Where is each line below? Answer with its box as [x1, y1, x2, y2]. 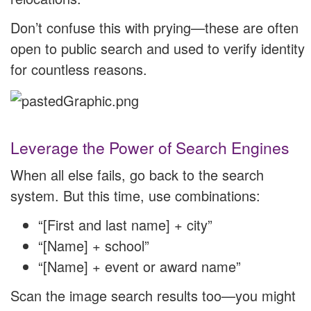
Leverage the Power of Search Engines [10, 135, 289, 159]
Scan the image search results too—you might [10, 285, 296, 305]
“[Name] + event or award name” [38, 255, 241, 276]
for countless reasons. [10, 58, 147, 79]
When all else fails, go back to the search [10, 164, 264, 185]
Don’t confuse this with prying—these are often [10, 17, 299, 37]
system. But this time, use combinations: [10, 185, 260, 205]
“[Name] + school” [38, 235, 149, 255]
